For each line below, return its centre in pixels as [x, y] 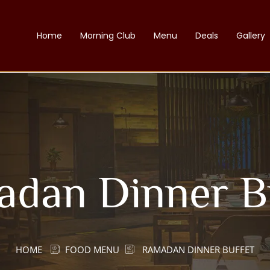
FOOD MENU [92, 250]
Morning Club [108, 36]
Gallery [251, 36]
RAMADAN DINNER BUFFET [198, 250]
